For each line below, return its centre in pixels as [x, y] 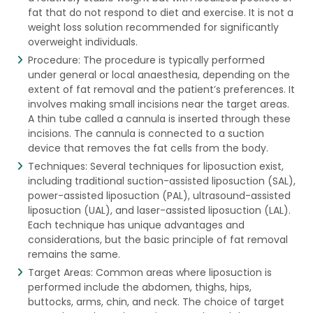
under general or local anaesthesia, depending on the [159, 74]
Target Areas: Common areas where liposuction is [150, 272]
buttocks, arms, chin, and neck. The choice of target [156, 301]
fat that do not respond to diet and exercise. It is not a [160, 12]
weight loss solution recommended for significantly [153, 27]
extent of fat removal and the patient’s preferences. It [161, 89]
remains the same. [74, 254]
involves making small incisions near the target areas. [158, 104]
